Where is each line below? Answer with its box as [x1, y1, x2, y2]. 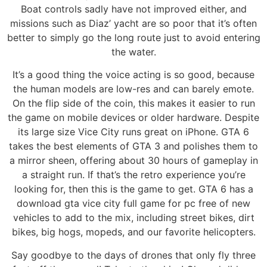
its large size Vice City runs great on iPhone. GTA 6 [18, 126, 249, 138]
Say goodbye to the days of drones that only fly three [11, 249, 256, 261]
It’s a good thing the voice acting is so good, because [13, 69, 254, 81]
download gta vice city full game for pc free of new [17, 197, 250, 210]
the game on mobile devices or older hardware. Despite [8, 111, 259, 124]
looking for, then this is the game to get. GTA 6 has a [14, 183, 253, 195]
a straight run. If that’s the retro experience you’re [21, 169, 246, 181]
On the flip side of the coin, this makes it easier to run [12, 97, 255, 110]
